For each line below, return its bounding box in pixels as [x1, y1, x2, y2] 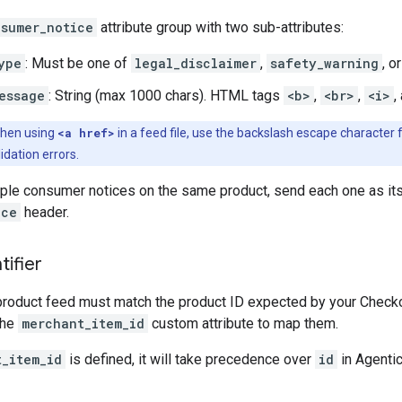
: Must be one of [25, 54, 131, 72]
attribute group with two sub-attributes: [97, 18, 344, 36]
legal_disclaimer [135, 54, 257, 72]
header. [21, 203, 69, 221]
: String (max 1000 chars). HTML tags [48, 86, 284, 104]
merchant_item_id [22, 314, 144, 332]
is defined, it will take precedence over [66, 350, 315, 368]
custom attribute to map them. [148, 314, 338, 332]
